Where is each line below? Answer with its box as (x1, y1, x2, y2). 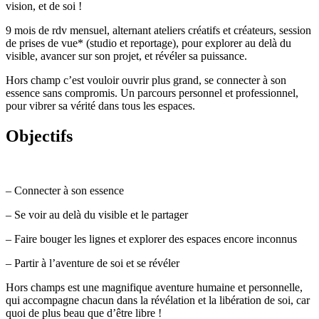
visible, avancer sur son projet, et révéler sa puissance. (6, 50, 250, 62)
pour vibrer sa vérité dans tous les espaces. (6, 100, 198, 112)
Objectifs (6, 126, 73, 145)
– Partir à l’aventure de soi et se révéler (6, 256, 179, 269)
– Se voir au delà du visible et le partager (6, 208, 191, 221)
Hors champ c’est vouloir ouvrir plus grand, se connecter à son (6, 74, 286, 86)
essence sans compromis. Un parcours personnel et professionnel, (6, 87, 298, 99)
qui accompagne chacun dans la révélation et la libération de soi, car (6, 293, 310, 306)
